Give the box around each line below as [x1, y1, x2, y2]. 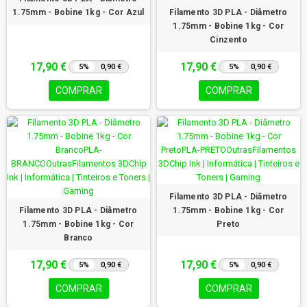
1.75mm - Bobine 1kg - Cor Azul [12, 7, 145, 17]
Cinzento [210, 34, 247, 45]
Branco [64, 232, 93, 243]
